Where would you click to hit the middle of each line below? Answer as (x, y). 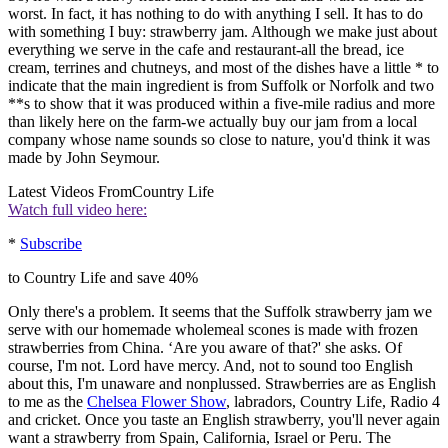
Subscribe (51, 244)
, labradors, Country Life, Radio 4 (333, 402)
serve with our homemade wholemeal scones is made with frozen (213, 330)
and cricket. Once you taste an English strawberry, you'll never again (224, 420)
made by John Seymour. (84, 158)
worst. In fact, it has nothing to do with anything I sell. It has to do (215, 14)
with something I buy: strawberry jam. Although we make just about (222, 32)
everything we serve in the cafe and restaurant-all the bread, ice (206, 50)
